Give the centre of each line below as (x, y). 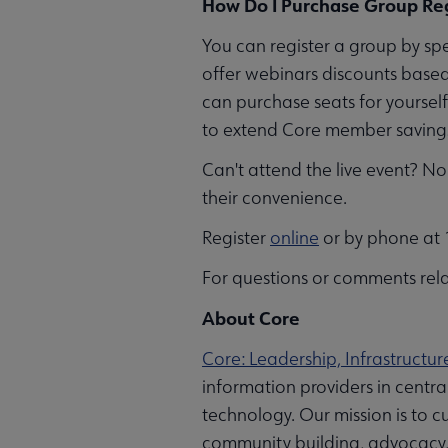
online (294, 237)
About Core (251, 317)
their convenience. (274, 197)
